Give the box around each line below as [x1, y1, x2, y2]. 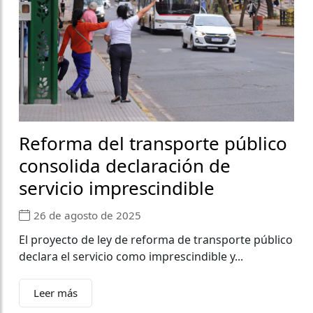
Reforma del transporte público [19, 130, 287, 156]
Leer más [34, 285, 78, 300]
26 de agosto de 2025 [34, 208, 141, 223]
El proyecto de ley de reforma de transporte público [19, 231, 293, 247]
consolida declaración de [19, 152, 231, 178]
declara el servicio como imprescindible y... [19, 248, 243, 264]
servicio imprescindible [19, 175, 214, 201]
